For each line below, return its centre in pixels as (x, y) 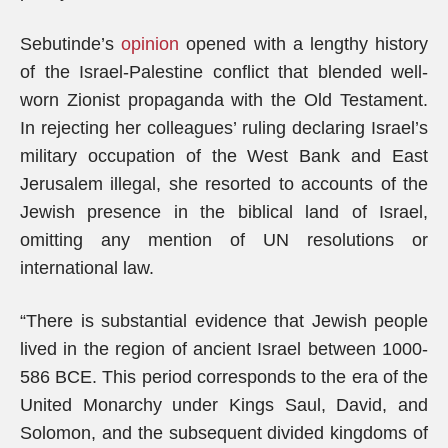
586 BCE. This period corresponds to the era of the (224, 377)
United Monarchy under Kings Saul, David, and (224, 405)
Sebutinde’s (71, 44)
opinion (150, 44)
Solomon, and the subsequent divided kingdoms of (224, 433)
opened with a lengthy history (304, 44)
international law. (87, 268)
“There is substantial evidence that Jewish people (224, 321)
